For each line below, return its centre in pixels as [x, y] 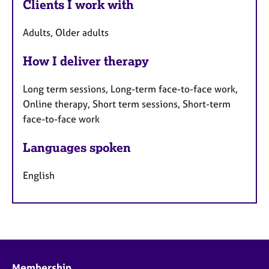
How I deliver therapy [86, 61]
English [39, 175]
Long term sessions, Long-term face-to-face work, [130, 89]
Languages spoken [77, 147]
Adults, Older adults [66, 33]
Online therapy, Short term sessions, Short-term [127, 104]
